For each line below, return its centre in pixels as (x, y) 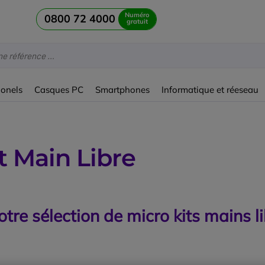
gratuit (137, 22)
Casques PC (59, 89)
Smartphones (123, 89)
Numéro (137, 15)
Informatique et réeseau (210, 89)
